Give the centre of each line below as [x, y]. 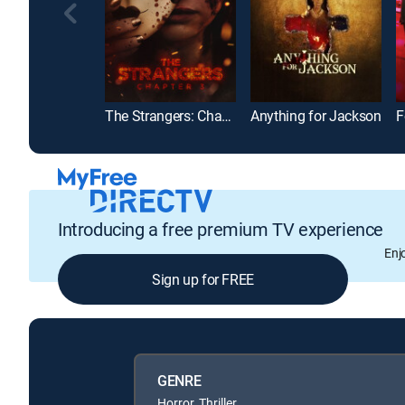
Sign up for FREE [203, 279]
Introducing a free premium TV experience [221, 229]
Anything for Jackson [316, 116]
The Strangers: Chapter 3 [227, 116]
